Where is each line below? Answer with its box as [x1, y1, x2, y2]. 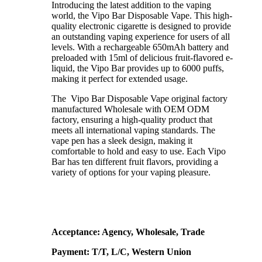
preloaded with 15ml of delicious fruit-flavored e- [51, 53, 233, 63]
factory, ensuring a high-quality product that [51, 115, 212, 125]
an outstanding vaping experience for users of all [51, 32, 230, 42]
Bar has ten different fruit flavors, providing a [51, 157, 218, 167]
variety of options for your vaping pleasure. [51, 167, 211, 178]
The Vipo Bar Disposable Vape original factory [51, 94, 227, 104]
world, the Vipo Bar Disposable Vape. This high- [51, 11, 232, 21]
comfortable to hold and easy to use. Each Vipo [51, 146, 226, 157]
